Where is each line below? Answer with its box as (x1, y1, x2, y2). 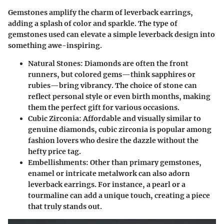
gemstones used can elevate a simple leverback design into (8, 30, 215, 39)
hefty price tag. (28, 147, 81, 156)
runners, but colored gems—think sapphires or (28, 70, 195, 79)
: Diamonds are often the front (80, 59, 188, 68)
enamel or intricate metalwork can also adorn (28, 169, 190, 178)
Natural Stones (28, 59, 80, 68)
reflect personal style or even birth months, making (28, 92, 210, 101)
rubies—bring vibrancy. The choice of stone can (28, 81, 197, 90)
